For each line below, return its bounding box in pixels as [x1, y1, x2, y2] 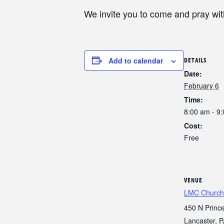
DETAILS [184, 55, 207, 65]
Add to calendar [108, 55, 163, 65]
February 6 [184, 80, 219, 91]
